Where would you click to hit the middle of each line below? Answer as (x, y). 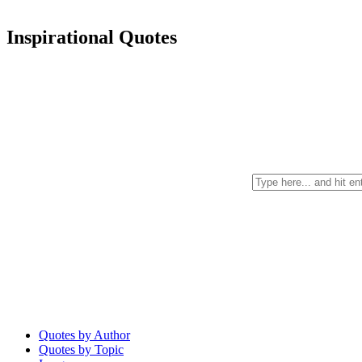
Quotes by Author (84, 335)
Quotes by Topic (81, 349)
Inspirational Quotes (92, 37)
